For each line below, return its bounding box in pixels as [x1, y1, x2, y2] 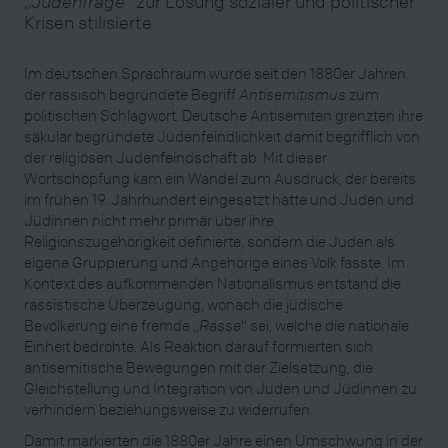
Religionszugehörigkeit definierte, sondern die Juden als [24, 230, 395, 251]
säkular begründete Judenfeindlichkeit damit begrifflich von [24, 125, 420, 146]
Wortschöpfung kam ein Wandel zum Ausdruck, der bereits [24, 167, 416, 188]
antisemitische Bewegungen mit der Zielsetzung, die [24, 356, 373, 377]
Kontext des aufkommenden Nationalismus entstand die [24, 272, 401, 293]
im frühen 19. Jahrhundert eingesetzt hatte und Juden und [24, 188, 414, 209]
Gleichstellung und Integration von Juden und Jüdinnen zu [24, 377, 417, 398]
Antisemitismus [239, 83, 346, 104]
